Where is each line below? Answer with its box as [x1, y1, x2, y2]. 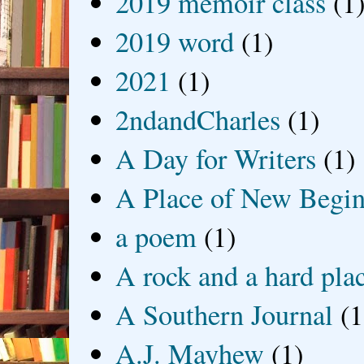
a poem [115, 218, 197, 256]
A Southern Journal [115, 296, 334, 334]
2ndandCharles [115, 101, 281, 139]
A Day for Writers [115, 140, 317, 178]
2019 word [115, 23, 235, 61]
